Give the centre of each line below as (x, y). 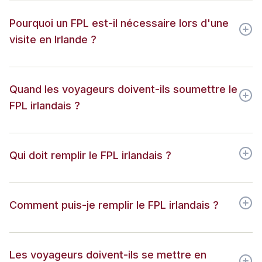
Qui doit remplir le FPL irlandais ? (90, 156)
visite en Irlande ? (53, 40)
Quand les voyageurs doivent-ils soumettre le (123, 89)
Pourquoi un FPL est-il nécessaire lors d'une (119, 23)
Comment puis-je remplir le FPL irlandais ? (114, 205)
